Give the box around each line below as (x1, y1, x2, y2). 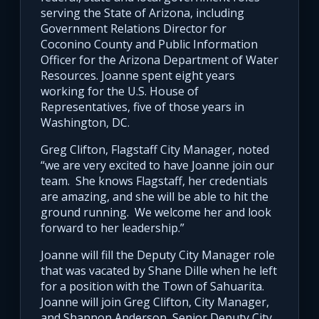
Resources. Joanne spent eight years (41, 68, 235, 84)
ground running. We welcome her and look (41, 204, 271, 221)
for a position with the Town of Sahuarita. (41, 278, 264, 295)
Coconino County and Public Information (41, 36, 258, 53)
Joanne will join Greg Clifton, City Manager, (41, 294, 269, 310)
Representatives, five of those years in (41, 99, 244, 115)
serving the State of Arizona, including (41, 5, 244, 21)
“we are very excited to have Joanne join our (41, 157, 274, 174)
